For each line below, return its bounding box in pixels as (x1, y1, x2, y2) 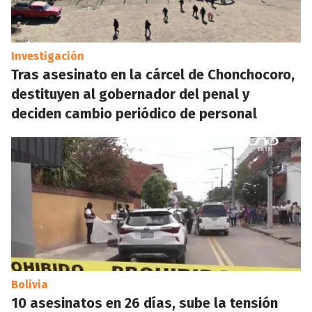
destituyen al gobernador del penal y (11, 86, 249, 102)
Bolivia (11, 278, 48, 291)
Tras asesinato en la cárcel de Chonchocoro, (11, 66, 295, 83)
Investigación (11, 49, 84, 63)
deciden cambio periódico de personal (11, 105, 257, 122)
